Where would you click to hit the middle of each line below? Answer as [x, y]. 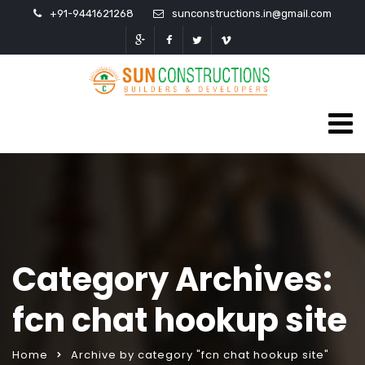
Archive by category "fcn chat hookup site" [200, 354]
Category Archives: [172, 279]
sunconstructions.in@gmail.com [252, 13]
